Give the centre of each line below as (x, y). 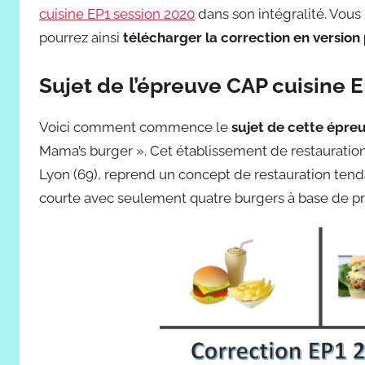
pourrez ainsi (81, 37)
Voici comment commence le (135, 127)
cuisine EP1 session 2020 (117, 13)
